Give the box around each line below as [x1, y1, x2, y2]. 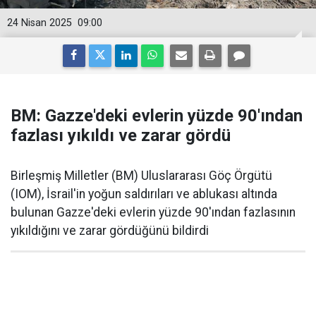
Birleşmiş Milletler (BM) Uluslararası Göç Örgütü [11, 169, 272, 183]
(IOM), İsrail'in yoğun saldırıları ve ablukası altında [11, 187, 277, 201]
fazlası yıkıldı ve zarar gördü [11, 126, 231, 145]
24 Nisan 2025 [7, 17, 72, 29]
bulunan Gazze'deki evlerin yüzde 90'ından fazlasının [11, 205, 296, 219]
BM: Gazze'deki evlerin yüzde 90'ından [11, 106, 303, 126]
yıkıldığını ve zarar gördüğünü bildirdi [11, 224, 209, 238]
